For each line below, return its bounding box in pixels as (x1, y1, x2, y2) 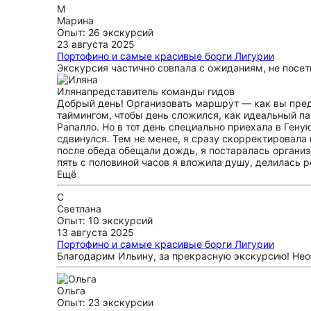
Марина (57, 15, 94, 26)
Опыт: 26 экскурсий (57, 26, 153, 38)
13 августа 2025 (57, 226, 134, 238)
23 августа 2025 (57, 38, 135, 50)
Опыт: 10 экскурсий (57, 215, 153, 226)
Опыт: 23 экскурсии (57, 296, 153, 308)
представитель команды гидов (87, 85, 235, 97)
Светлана (57, 203, 101, 215)
